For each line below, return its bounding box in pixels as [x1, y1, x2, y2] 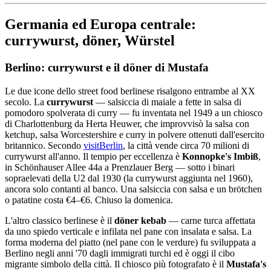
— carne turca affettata [166, 215, 255, 226]
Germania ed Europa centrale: [5, 16, 196, 33]
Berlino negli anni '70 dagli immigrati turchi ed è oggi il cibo [5, 247, 235, 258]
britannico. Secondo [5, 140, 83, 151]
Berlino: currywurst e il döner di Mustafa [5, 60, 209, 74]
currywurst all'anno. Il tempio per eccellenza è [5, 151, 182, 162]
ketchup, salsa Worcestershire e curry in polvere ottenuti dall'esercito [5, 129, 264, 140]
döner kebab [114, 215, 166, 226]
